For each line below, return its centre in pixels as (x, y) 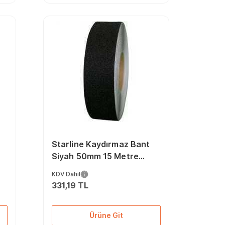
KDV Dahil (66, 174)
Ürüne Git (106, 215)
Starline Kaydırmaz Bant (101, 144)
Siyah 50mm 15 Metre (95, 156)
